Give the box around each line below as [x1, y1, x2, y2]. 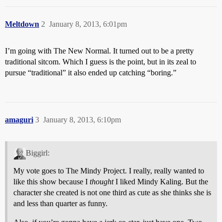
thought [90, 177, 113, 186]
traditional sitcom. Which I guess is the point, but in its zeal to [5, 57, 196, 66]
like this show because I [13, 177, 90, 186]
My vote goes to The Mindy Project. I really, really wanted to [13, 166, 204, 175]
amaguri [5, 115, 33, 124]
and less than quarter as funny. [13, 199, 108, 208]
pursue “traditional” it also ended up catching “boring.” [5, 68, 176, 77]
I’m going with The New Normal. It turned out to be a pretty [5, 47, 194, 55]
